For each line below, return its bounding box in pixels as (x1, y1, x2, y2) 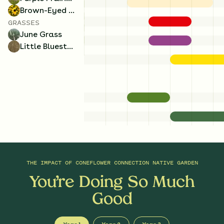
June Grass (20, 29, 62, 39)
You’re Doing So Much (29, 174, 194, 191)
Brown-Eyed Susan (68, 5, 74, 15)
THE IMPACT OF (26, 158, 75, 166)
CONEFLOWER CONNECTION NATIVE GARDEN (75, 158, 198, 166)
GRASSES (8, 16, 39, 27)
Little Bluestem (67, 41, 73, 51)
